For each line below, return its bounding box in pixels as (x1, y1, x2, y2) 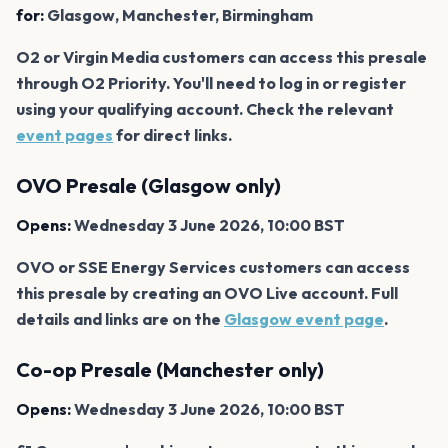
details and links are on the (16, 308, 224, 329)
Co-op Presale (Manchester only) (16, 356, 324, 382)
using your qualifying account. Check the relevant (16, 98, 394, 119)
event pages (16, 124, 113, 145)
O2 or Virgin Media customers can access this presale (16, 46, 427, 67)
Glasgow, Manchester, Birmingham (44, 4, 313, 25)
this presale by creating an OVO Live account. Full (16, 282, 398, 303)
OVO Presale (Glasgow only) (16, 172, 281, 198)
